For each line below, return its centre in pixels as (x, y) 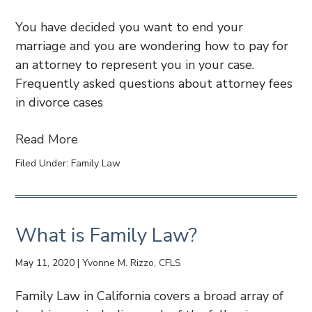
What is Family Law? (107, 235)
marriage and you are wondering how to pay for (152, 46)
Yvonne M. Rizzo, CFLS (132, 263)
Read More (47, 139)
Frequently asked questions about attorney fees (154, 84)
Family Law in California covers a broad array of (150, 296)
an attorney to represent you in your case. (139, 65)
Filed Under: (44, 163)
